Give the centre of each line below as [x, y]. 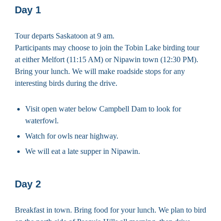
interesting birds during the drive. [66, 83]
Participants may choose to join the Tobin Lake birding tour [107, 47]
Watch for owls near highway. [72, 136]
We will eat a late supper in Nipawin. [83, 151]
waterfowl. [42, 120]
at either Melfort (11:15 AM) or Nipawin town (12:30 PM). [107, 59]
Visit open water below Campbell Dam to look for [103, 109]
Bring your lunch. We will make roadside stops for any [100, 71]
